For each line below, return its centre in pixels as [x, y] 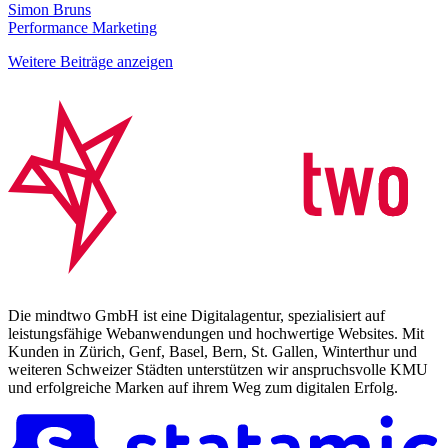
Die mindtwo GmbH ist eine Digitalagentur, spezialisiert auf [196, 315]
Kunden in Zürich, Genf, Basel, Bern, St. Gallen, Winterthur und [212, 351]
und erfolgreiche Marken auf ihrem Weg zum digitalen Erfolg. [203, 387]
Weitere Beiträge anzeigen [90, 61]
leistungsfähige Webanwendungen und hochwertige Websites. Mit [216, 333]
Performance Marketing [82, 27]
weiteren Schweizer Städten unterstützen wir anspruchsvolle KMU [218, 369]
